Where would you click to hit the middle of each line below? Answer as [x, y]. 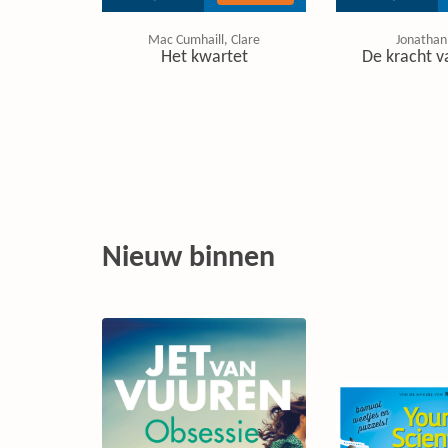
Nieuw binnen [188, 258]
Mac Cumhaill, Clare [204, 40]
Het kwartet [204, 57]
